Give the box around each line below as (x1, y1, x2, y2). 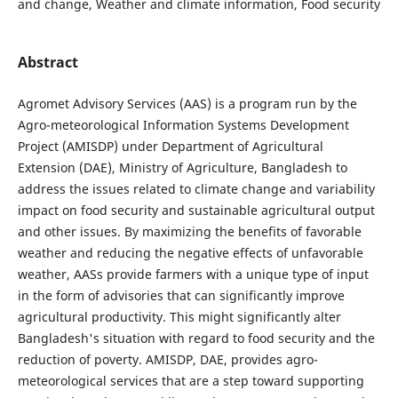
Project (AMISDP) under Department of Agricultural (17, 137, 323, 155)
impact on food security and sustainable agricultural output (17, 201, 375, 219)
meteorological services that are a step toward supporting (17, 371, 364, 389)
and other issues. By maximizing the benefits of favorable (17, 222, 362, 240)
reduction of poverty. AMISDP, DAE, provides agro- (17, 350, 318, 368)
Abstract (17, 52, 78, 72)
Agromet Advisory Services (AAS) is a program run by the (17, 94, 357, 112)
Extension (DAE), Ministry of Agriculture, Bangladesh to (17, 158, 347, 176)
